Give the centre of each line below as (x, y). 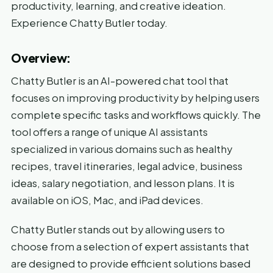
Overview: (41, 58)
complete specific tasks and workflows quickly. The (136, 115)
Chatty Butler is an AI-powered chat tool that (120, 80)
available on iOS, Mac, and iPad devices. (107, 200)
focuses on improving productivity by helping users (135, 97)
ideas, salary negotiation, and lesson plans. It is (123, 183)
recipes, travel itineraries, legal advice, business (127, 166)
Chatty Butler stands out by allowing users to (118, 229)
